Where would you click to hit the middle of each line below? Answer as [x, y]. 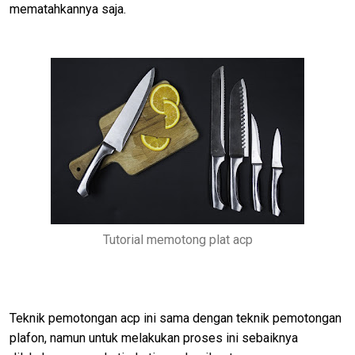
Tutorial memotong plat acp [177, 239]
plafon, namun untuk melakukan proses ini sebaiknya [154, 338]
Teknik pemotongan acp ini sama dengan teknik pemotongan [176, 318]
